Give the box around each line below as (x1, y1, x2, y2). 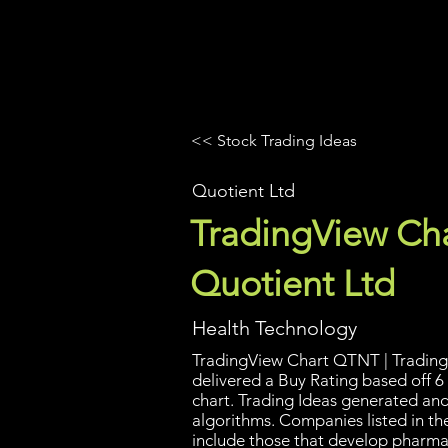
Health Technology (192, 316, 357, 340)
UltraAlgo (182, 38, 289, 67)
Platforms (317, 46, 375, 64)
